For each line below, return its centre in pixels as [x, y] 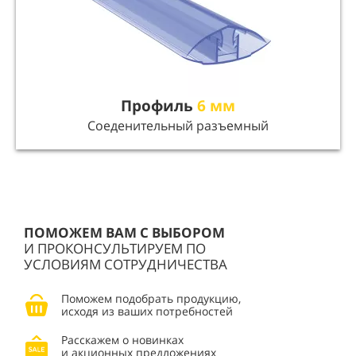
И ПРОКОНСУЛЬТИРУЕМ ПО [115, 248]
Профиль [159, 106]
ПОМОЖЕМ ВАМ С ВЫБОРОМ [124, 232]
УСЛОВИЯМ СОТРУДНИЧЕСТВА [126, 264]
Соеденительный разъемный [178, 126]
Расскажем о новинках [122, 340]
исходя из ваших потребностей [147, 311]
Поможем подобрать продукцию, [151, 298]
